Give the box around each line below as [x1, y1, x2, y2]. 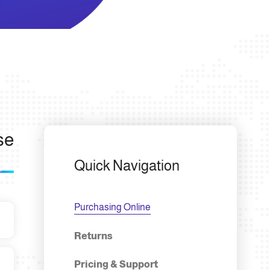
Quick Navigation [74, 157, 180, 174]
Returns [74, 231, 113, 241]
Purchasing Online [74, 202, 151, 212]
